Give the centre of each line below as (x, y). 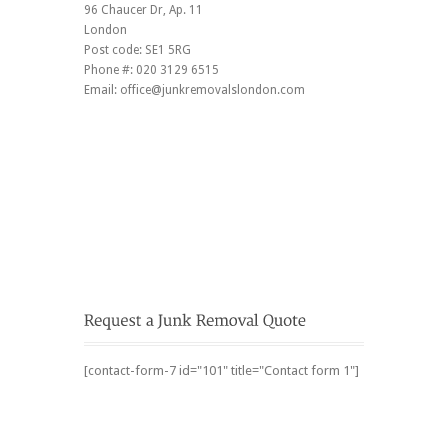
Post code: (114, 49)
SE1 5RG (168, 49)
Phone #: (110, 69)
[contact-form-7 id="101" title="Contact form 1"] (221, 370)
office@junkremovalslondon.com (212, 89)
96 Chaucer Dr (123, 9)
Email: (102, 89)
